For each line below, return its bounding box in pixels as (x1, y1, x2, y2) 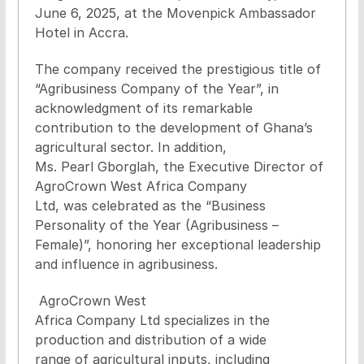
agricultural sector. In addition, (34, 138, 227, 155)
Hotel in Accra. (34, 24, 128, 41)
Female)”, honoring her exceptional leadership (34, 236, 321, 253)
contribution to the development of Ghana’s (34, 119, 313, 136)
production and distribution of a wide (34, 331, 266, 348)
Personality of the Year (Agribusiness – (34, 216, 279, 233)
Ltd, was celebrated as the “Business (34, 197, 266, 214)
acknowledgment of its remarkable (34, 99, 253, 116)
